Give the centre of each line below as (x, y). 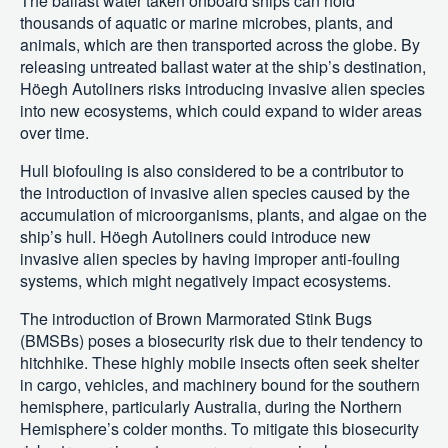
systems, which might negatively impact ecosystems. (205, 281)
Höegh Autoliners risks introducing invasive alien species (222, 89)
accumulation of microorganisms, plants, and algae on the (223, 215)
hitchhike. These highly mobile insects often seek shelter (219, 363)
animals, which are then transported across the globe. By (220, 45)
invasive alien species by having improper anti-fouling (210, 259)
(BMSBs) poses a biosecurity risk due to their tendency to (221, 341)
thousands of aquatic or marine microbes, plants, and (206, 23)
